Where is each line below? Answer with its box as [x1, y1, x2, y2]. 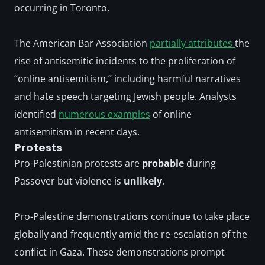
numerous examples [59, 108, 150, 121]
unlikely [124, 174, 162, 188]
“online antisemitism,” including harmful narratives [14, 72, 241, 85]
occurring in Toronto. [14, 1, 112, 14]
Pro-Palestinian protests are [14, 157, 142, 170]
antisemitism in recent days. [14, 125, 140, 138]
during [184, 157, 216, 170]
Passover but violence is [14, 174, 124, 188]
